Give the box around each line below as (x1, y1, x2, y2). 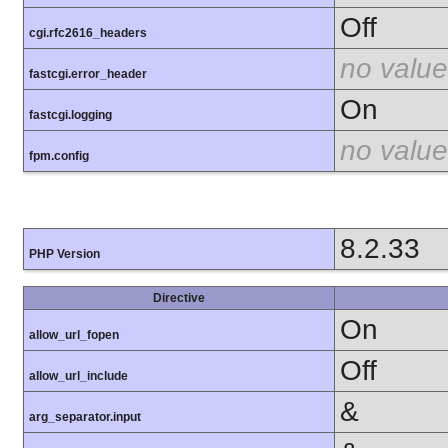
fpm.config (29, 148, 89, 163)
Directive (153, 291, 205, 306)
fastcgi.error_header (29, 66, 147, 81)
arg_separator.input (29, 410, 141, 425)
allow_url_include (29, 369, 128, 384)
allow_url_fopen (29, 328, 119, 343)
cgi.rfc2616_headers (29, 25, 147, 40)
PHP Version (29, 247, 100, 262)
